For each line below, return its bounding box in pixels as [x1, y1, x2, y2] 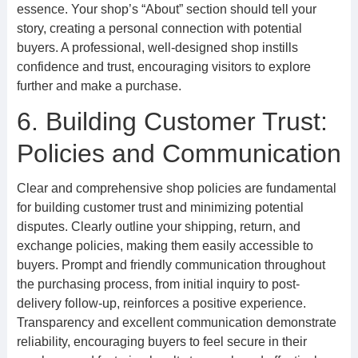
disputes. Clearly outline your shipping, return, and [16, 220, 300, 233]
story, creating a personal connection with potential [16, 22, 302, 35]
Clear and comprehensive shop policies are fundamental [16, 181, 336, 195]
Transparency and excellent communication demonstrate [16, 316, 336, 329]
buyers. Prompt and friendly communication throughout [16, 258, 325, 272]
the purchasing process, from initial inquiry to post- [16, 277, 300, 291]
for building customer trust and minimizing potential [16, 201, 304, 214]
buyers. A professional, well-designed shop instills [16, 41, 298, 54]
